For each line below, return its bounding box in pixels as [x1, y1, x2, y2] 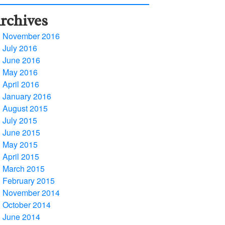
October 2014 [2, 199, 51, 210]
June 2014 [2, 211, 40, 222]
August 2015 [2, 102, 48, 114]
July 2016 [2, 42, 37, 54]
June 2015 [2, 127, 40, 138]
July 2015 [2, 115, 37, 126]
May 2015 [2, 139, 38, 150]
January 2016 [2, 90, 51, 102]
